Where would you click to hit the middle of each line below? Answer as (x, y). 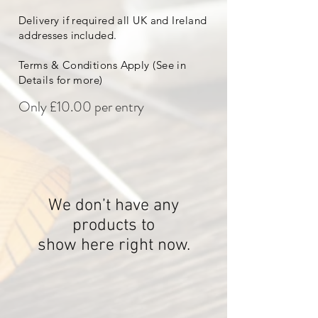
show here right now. (114, 246)
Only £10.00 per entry (81, 107)
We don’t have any (114, 206)
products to (114, 226)
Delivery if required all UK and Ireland (113, 21)
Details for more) (61, 80)
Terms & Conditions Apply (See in (103, 65)
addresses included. (68, 35)
